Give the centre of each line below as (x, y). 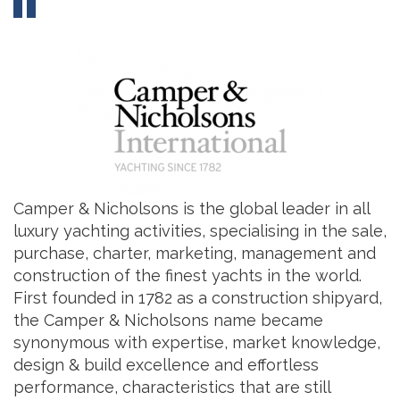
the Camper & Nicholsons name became (168, 320)
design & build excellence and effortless (166, 365)
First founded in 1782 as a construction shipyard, (198, 298)
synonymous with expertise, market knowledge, (197, 342)
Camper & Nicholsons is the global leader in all (192, 208)
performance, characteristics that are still (172, 387)
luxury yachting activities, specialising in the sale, (200, 231)
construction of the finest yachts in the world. (187, 275)
